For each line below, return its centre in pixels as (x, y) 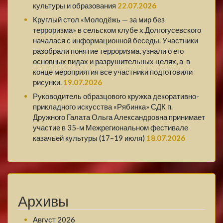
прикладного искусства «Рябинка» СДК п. (103, 106)
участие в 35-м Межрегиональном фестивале (111, 127)
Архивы (43, 201)
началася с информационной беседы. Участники (115, 40)
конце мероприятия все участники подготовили (113, 71)
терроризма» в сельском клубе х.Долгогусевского (117, 30)
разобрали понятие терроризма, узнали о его (108, 51)
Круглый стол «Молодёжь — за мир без (99, 19)
